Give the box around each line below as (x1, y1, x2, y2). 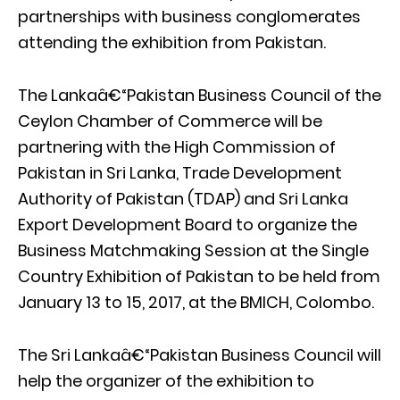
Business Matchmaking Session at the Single (18, 238, 369, 262)
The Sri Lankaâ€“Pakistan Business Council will (18, 343, 381, 366)
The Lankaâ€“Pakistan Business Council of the (18, 83, 381, 106)
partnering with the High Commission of (18, 135, 336, 158)
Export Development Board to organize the (18, 212, 357, 236)
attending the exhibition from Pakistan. (18, 30, 326, 54)
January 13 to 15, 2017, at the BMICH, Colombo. (18, 290, 374, 313)
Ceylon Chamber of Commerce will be (18, 109, 322, 132)
